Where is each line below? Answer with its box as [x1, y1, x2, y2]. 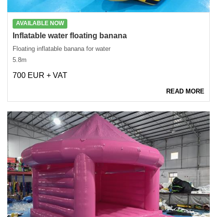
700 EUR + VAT [13, 71, 67, 80]
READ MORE [166, 88, 204, 95]
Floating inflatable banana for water [13, 45, 110, 53]
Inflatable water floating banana [13, 31, 127, 40]
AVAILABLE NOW [16, 20, 64, 27]
